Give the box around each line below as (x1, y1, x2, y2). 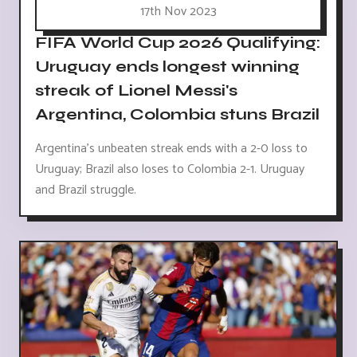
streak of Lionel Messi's (35, 80, 237, 100)
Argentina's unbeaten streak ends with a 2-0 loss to (35, 137, 308, 159)
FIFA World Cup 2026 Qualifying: (35, 32, 320, 53)
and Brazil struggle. (35, 178, 136, 201)
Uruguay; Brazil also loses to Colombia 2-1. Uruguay (35, 158, 304, 180)
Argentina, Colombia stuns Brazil (35, 104, 320, 124)
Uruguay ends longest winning (35, 56, 300, 76)
